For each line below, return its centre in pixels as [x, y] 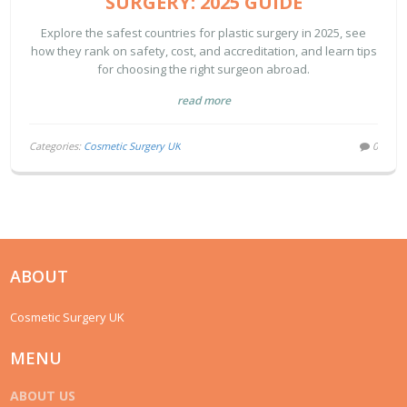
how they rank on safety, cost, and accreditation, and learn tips [203, 51]
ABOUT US [43, 396]
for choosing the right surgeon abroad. [203, 69]
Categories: [57, 146]
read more [203, 101]
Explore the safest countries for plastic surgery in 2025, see [203, 33]
